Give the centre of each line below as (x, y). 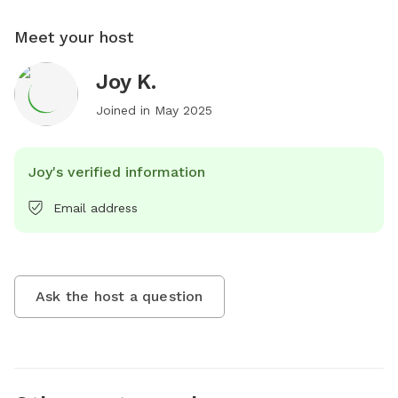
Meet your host (74, 36)
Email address (96, 207)
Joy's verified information (117, 171)
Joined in (125, 110)
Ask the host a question (119, 296)
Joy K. (126, 81)
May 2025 (183, 110)
